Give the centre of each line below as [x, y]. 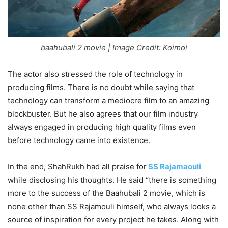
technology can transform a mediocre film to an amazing [108, 100]
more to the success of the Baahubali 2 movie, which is [106, 193]
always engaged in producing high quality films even [102, 127]
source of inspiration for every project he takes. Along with [113, 219]
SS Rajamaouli [174, 166]
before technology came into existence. [79, 140]
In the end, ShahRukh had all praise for [77, 166]
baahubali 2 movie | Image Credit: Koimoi [114, 47]
